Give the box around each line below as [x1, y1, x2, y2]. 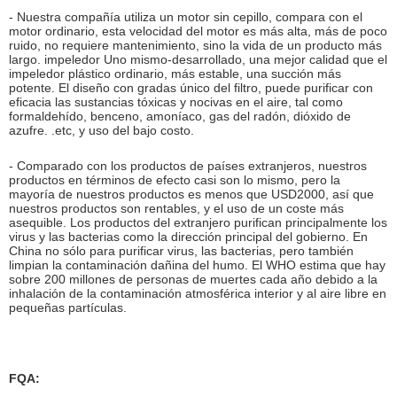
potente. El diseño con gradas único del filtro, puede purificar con [9, 80, 373, 95]
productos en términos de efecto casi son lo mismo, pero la [9, 172, 340, 187]
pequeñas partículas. [9, 300, 127, 315]
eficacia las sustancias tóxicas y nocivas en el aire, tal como [9, 94, 343, 109]
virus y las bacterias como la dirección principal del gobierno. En [9, 229, 368, 244]
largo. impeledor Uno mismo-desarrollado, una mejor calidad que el [9, 51, 387, 66]
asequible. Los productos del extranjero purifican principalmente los [9, 214, 387, 230]
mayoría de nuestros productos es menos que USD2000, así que [9, 186, 374, 201]
